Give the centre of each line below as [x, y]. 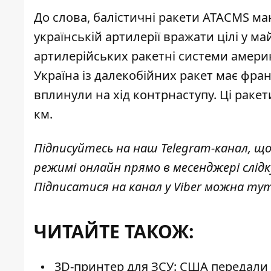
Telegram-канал [204, 148]
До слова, [64, 18]
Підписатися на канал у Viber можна [140, 187]
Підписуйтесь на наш [97, 148]
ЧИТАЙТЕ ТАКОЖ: [114, 232]
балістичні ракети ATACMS [171, 18]
